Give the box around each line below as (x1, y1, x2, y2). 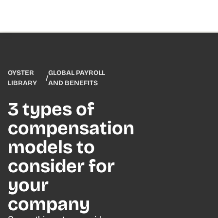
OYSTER (7, 69, 34, 77)
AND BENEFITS (48, 79, 98, 87)
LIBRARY (7, 79, 37, 87)
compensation (7, 117, 134, 139)
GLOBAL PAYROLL (48, 69, 106, 77)
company (7, 193, 90, 215)
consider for (7, 155, 115, 177)
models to (7, 136, 95, 158)
